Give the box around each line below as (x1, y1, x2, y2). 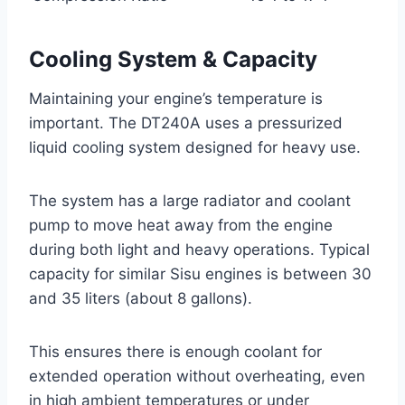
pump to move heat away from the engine (29, 215, 333, 234)
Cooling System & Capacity (29, 45, 317, 72)
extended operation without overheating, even (29, 366, 365, 385)
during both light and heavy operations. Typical (29, 240, 370, 259)
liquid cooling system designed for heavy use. (29, 137, 361, 156)
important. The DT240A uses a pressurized (29, 113, 343, 132)
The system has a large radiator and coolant (29, 191, 351, 210)
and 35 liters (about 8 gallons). (29, 288, 252, 307)
